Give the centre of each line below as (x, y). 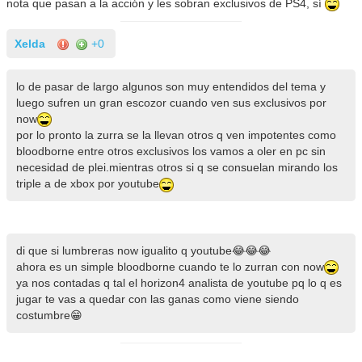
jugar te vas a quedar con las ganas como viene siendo (157, 299)
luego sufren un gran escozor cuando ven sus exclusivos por (171, 103)
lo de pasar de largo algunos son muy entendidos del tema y (170, 87)
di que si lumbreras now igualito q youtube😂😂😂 (143, 251)
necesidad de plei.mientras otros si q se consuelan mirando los (177, 168)
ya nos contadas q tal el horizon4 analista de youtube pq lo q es (179, 283)
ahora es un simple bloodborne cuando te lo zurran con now (170, 267)
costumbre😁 (49, 316)
